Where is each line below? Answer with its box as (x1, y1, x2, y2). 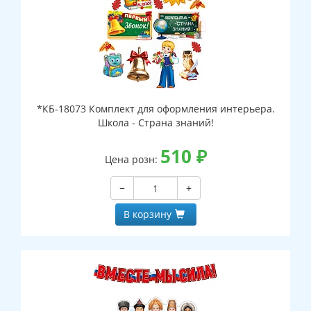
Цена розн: (104, 153, 160, 167)
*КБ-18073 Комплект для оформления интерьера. (36, 102, 275, 116)
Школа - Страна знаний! (97, 116, 214, 130)
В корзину (123, 208, 171, 221)
